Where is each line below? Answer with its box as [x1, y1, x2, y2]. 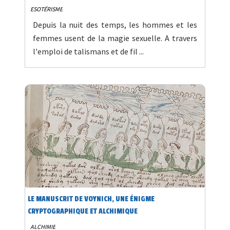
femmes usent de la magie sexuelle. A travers [33, 33, 197, 44]
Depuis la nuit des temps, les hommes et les [33, 20, 197, 30]
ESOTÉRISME [30, 5, 63, 13]
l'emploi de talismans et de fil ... [33, 46, 144, 57]
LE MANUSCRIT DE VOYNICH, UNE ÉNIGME [28, 195, 155, 204]
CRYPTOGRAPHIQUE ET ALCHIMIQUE [28, 207, 138, 216]
